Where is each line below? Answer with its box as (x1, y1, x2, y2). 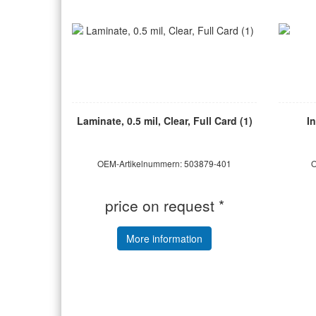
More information (126, 231, 203, 245)
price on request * (104, 195, 224, 216)
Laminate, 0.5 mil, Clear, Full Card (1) (76, 114, 253, 128)
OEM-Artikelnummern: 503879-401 (97, 157, 232, 169)
